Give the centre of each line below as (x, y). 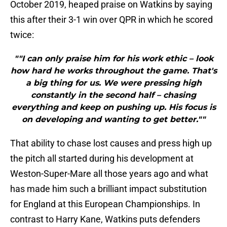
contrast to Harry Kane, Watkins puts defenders (105, 219)
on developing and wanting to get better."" (113, 120)
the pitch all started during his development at (102, 159)
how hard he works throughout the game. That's (113, 71)
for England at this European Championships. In (105, 204)
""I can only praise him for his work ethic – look (113, 59)
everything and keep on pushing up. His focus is (113, 107)
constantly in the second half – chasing (113, 95)
